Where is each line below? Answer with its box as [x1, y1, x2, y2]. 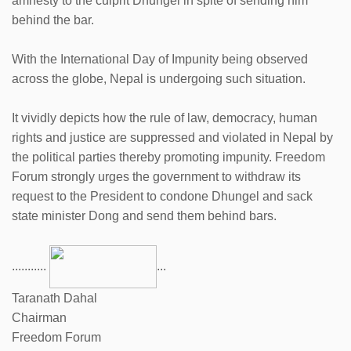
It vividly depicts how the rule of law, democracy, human [12, 110, 317, 125]
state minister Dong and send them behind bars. [12, 208, 280, 223]
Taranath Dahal [12, 291, 97, 305]
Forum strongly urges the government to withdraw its [12, 169, 301, 183]
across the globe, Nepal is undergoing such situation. [12, 71, 306, 85]
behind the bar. [12, 13, 94, 27]
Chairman [12, 310, 67, 324]
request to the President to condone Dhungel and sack [12, 189, 313, 203]
